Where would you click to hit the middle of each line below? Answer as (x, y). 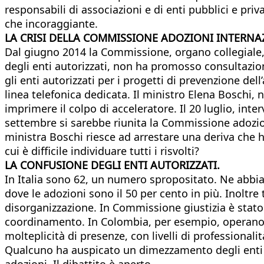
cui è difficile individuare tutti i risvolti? (102, 151)
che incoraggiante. (51, 23)
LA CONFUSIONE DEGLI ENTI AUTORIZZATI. (112, 165)
